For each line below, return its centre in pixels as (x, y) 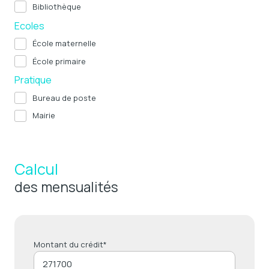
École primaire (59, 61)
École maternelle (64, 44)
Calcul (36, 169)
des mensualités (66, 187)
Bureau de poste (64, 98)
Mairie (44, 116)
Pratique (33, 80)
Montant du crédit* (70, 244)
